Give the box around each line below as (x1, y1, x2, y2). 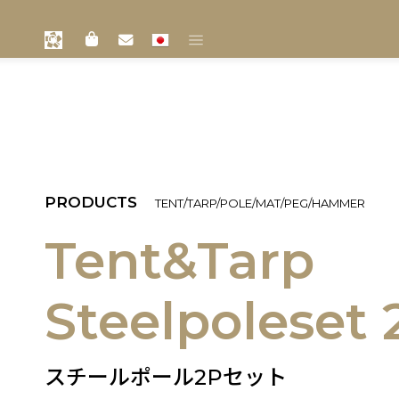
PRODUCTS (45, 192, 137, 211)
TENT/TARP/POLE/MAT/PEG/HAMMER (154, 195, 365, 210)
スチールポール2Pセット (45, 363, 287, 390)
